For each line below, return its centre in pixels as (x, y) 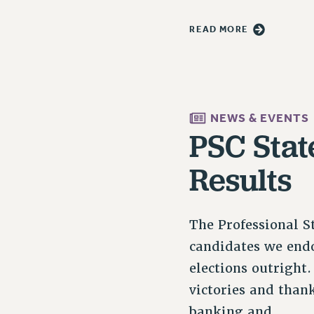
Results (241, 179)
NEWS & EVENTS (259, 118)
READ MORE (219, 29)
